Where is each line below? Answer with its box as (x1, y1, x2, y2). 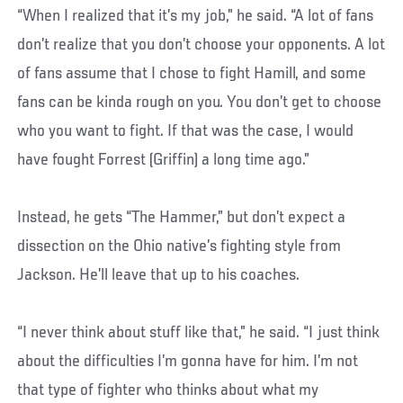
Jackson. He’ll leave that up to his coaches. (17, 265, 300, 284)
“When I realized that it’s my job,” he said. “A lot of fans (17, 6, 374, 25)
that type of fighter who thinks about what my (17, 381, 319, 399)
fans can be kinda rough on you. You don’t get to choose (17, 93, 382, 112)
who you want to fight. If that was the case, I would (17, 121, 354, 140)
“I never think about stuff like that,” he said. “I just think (17, 323, 381, 342)
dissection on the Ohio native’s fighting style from (17, 237, 342, 255)
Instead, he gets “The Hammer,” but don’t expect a (17, 208, 346, 227)
